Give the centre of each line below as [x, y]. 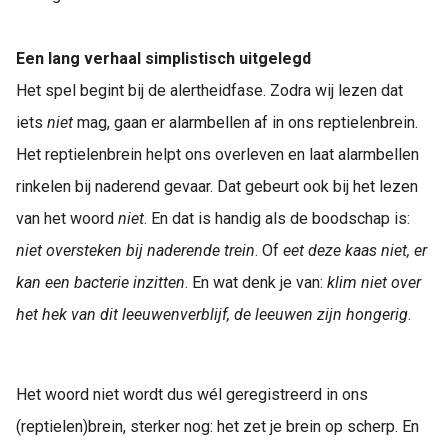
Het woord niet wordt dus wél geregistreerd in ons [192, 394]
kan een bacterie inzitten [100, 282]
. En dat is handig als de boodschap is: [277, 218]
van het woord [67, 218]
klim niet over [374, 282]
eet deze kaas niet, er [355, 250]
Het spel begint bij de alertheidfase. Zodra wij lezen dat [209, 90]
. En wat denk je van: [256, 282]
